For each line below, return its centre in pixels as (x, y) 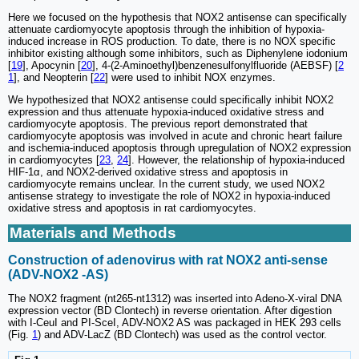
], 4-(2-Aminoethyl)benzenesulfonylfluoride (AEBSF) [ (215, 66)
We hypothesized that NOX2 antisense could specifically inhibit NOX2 (171, 100)
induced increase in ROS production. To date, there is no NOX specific (172, 42)
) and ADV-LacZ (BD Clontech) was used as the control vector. (182, 334)
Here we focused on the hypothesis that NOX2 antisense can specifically (177, 18)
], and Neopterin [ (54, 78)
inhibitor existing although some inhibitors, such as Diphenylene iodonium (178, 54)
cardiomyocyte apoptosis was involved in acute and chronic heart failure (175, 136)
